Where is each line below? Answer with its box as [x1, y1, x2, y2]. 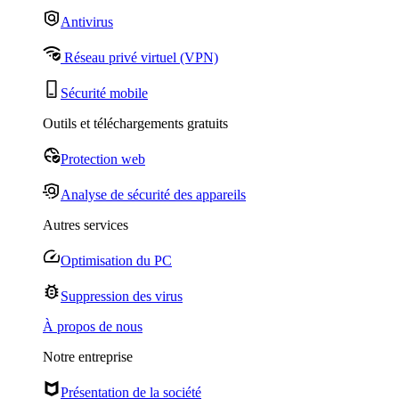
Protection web [61, 151, 145, 167]
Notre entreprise [43, 349, 133, 364]
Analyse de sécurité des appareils [61, 187, 246, 202]
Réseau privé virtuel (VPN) [61, 50, 218, 65]
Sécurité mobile [61, 85, 148, 101]
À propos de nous [43, 319, 142, 334]
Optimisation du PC [61, 253, 172, 268]
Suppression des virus [61, 289, 183, 304]
